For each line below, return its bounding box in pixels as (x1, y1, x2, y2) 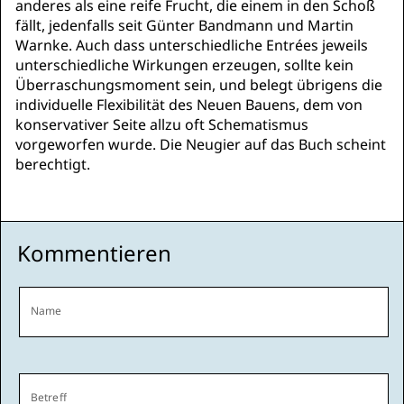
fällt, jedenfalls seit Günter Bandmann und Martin (15, 15, 353, 35)
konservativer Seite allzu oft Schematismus (15, 115, 308, 134)
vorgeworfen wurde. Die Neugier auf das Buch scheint (15, 134, 386, 154)
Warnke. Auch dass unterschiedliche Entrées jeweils (15, 35, 368, 55)
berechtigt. (15, 154, 90, 174)
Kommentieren (17, 238, 171, 268)
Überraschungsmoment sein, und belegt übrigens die (15, 75, 382, 95)
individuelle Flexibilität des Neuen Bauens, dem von (15, 95, 363, 115)
